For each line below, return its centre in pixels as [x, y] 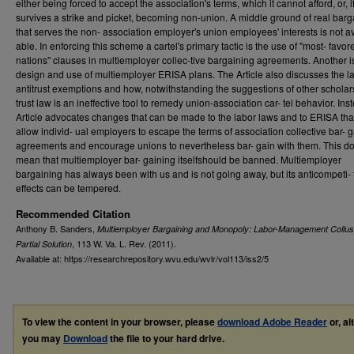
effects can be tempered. [68, 187]
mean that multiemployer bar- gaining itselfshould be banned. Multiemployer [179, 159]
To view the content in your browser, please [120, 321]
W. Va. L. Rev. [121, 243]
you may [43, 338]
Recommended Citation [73, 213]
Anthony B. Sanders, [56, 228]
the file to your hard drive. [166, 338]
